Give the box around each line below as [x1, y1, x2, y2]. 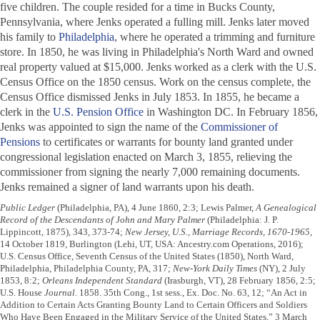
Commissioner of [201, 121, 278, 134]
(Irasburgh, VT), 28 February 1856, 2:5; [162, 275, 316, 286]
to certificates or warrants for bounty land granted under [40, 136, 293, 149]
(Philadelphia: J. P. [207, 214, 279, 226]
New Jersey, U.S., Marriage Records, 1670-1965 [125, 226, 310, 238]
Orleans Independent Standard [42, 275, 162, 286]
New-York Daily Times [173, 263, 257, 274]
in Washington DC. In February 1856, [144, 106, 318, 119]
